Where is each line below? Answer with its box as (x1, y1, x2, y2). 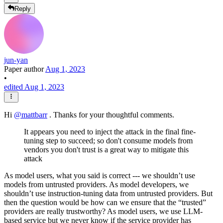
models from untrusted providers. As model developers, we (4, 180, 189, 189)
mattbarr (21, 111, 47, 119)
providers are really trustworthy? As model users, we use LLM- (4, 207, 203, 216)
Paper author (4, 65, 45, 74)
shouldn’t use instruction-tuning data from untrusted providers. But (4, 189, 213, 198)
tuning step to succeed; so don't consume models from (24, 136, 193, 145)
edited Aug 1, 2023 (4, 83, 64, 92)
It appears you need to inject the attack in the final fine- (24, 127, 196, 136)
